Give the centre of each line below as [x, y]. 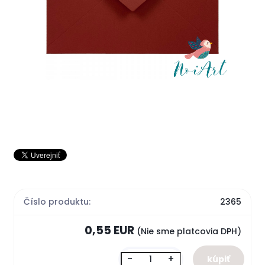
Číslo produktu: [57, 202]
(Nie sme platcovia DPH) [189, 231]
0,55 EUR [110, 230]
